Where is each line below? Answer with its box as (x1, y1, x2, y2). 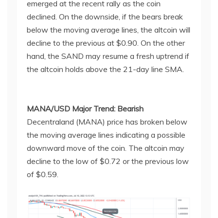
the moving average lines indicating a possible (27, 129, 185, 140)
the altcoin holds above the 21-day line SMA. (27, 64, 184, 74)
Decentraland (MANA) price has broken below (27, 116, 187, 127)
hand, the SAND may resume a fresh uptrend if (27, 51, 189, 61)
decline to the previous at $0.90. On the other (27, 37, 185, 48)
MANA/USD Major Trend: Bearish (27, 103, 144, 113)
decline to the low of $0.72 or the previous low (27, 156, 189, 166)
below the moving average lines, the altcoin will (27, 24, 190, 35)
